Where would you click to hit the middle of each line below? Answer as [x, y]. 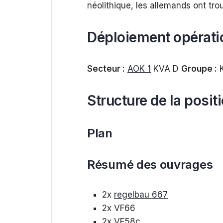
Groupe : [199, 68]
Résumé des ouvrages [150, 164]
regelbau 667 [141, 194]
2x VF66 [119, 208]
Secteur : [106, 68]
